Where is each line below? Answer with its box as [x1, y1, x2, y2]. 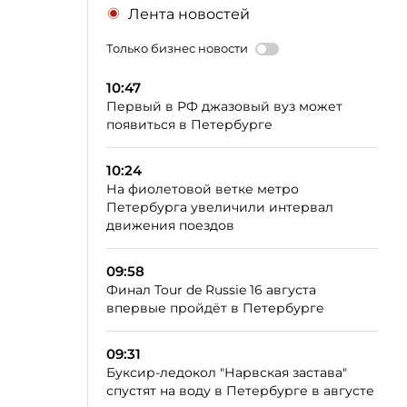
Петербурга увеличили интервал [106, 199, 333, 215]
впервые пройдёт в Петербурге [106, 300, 324, 316]
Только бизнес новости [106, 41, 248, 55]
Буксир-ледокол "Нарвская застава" [106, 364, 347, 381]
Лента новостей [128, 5, 250, 23]
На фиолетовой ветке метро [106, 181, 299, 197]
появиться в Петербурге [106, 116, 273, 133]
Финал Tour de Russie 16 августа [106, 282, 316, 298]
